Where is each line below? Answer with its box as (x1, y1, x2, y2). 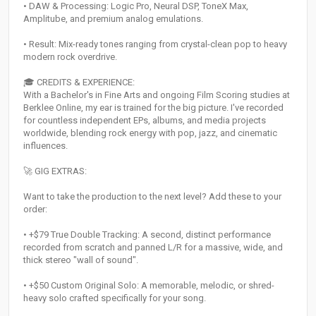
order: (23, 204, 47, 215)
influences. (23, 140, 68, 152)
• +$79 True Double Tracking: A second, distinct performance (23, 229, 271, 241)
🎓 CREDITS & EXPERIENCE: (23, 77, 135, 88)
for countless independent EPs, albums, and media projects (23, 115, 266, 126)
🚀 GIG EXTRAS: (23, 166, 87, 177)
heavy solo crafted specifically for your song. (23, 293, 206, 304)
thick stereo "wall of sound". (23, 255, 138, 266)
